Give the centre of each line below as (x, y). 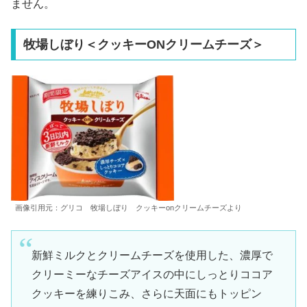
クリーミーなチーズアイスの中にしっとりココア (152, 275)
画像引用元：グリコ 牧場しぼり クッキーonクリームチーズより (128, 208)
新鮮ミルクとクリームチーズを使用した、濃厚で (152, 256)
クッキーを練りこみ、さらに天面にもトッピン (146, 294)
